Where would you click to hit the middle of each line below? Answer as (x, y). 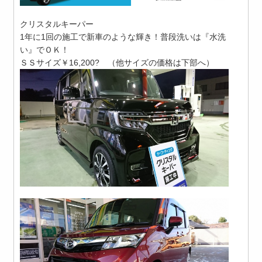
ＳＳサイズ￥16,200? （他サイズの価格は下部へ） (117, 63)
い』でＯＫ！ (45, 50)
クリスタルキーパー (57, 24)
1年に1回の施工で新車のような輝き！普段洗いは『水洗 (123, 37)
